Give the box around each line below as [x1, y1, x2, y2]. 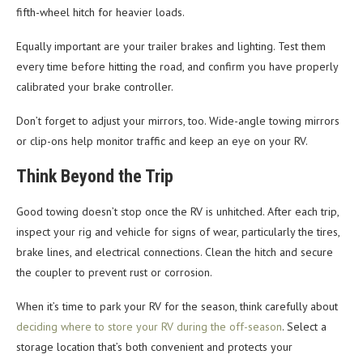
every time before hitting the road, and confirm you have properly [16, 58, 338, 74]
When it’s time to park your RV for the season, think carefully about [16, 298, 338, 314]
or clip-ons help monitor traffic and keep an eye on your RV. [16, 133, 308, 148]
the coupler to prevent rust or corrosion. [16, 264, 212, 280]
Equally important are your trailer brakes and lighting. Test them [16, 38, 326, 53]
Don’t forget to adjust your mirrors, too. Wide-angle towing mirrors [16, 113, 340, 128]
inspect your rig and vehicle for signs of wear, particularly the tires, [16, 224, 340, 239]
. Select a [282, 318, 327, 334]
